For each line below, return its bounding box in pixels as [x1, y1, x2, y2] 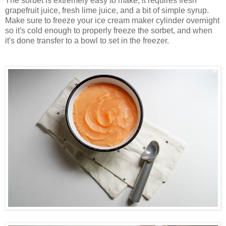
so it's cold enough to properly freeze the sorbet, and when [5, 26, 212, 35]
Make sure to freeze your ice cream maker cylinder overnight [5, 16, 219, 25]
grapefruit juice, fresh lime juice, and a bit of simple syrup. [5, 6, 211, 15]
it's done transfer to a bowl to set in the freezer [5, 36, 167, 45]
